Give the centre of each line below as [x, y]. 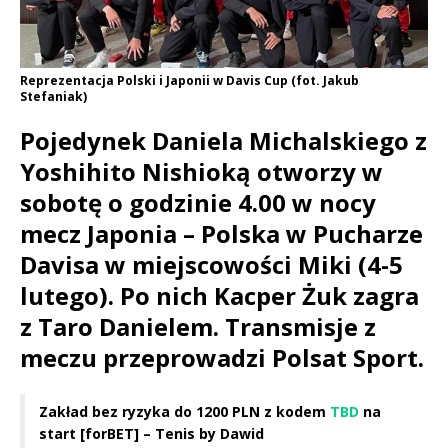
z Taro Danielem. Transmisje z [198, 327]
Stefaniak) [53, 97]
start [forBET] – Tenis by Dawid [151, 434]
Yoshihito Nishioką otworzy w [201, 172]
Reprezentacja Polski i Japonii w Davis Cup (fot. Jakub [189, 81]
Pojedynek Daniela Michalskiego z [223, 141]
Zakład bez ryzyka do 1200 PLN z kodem [184, 412]
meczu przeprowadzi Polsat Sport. [222, 358]
